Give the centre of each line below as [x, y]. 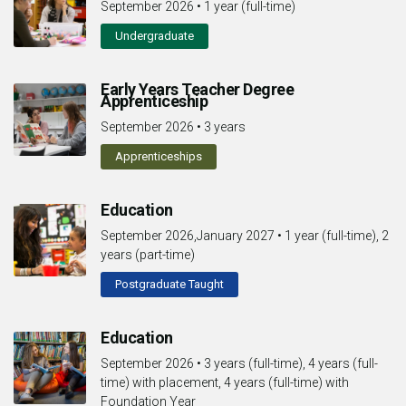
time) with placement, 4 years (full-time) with [225, 382]
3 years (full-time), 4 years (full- [291, 363]
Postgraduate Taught [169, 284]
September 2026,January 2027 [188, 235]
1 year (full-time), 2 [337, 235]
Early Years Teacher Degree [197, 89]
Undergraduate [155, 35]
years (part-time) [148, 254]
